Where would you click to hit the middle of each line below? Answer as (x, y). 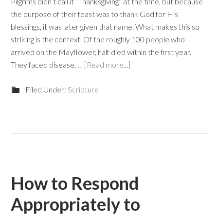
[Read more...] (108, 64)
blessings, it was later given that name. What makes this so (105, 27)
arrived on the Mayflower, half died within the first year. (101, 52)
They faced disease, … (48, 64)
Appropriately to (76, 204)
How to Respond (75, 183)
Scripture (83, 89)
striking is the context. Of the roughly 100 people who (98, 39)
